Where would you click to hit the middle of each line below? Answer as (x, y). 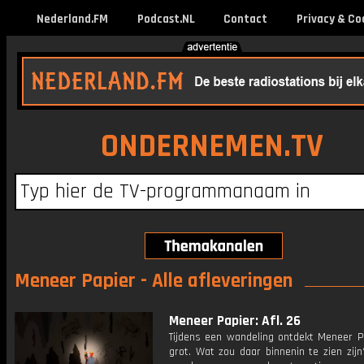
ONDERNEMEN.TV (212, 147)
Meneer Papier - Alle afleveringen (154, 281)
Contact (245, 19)
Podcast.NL (166, 19)
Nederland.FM (72, 19)
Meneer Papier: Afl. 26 (235, 321)
